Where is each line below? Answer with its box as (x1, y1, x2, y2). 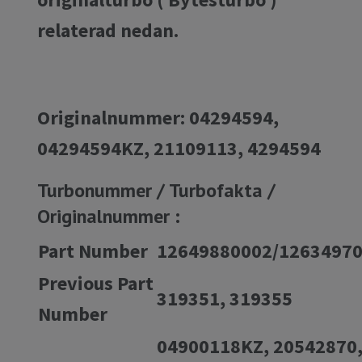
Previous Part (38, 270, 154, 296)
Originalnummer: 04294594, (37, 104, 279, 130)
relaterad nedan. (37, 17, 179, 43)
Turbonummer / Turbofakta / (37, 177, 276, 203)
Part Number (38, 238, 148, 263)
